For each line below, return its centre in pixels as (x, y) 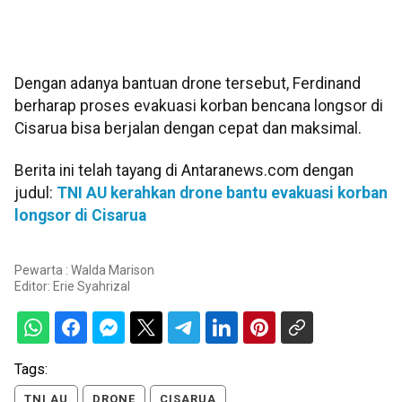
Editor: (34, 286)
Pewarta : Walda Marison (84, 270)
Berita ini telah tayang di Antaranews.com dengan (184, 171)
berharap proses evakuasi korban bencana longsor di (199, 106)
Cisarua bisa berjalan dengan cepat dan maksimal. (188, 129)
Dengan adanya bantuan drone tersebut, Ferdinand (188, 84)
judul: (35, 193)
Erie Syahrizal (92, 286)
